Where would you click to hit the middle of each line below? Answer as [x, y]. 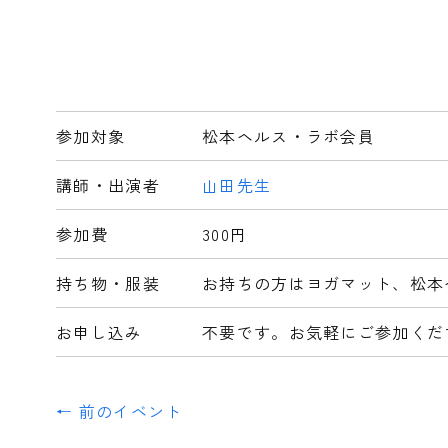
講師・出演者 [108, 185]
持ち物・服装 [108, 283]
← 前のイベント [119, 411]
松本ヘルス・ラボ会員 [289, 136]
